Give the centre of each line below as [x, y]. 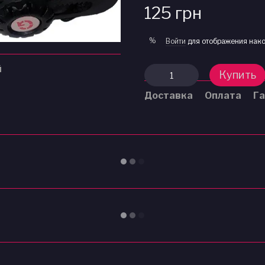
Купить [237, 75]
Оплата [223, 96]
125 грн [173, 13]
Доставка [169, 96]
